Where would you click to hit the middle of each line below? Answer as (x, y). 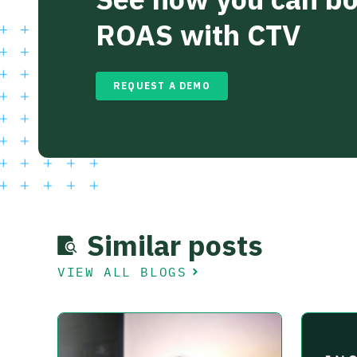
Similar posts (175, 245)
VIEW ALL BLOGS (122, 272)
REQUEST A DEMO (162, 86)
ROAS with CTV (198, 35)
